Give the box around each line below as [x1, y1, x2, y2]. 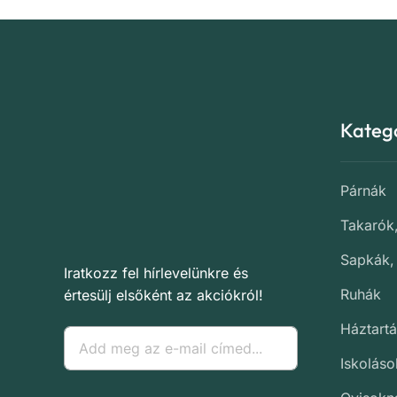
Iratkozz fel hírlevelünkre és [63, 264, 248, 282]
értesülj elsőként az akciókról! [63, 286, 263, 304]
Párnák [339, 182, 386, 199]
